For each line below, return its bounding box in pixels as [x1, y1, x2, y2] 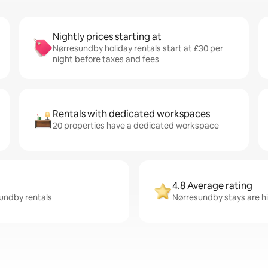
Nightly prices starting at [53, 31, 162, 43]
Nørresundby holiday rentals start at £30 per [53, 43, 223, 54]
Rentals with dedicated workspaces [53, 108, 210, 120]
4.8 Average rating [172, 179, 252, 192]
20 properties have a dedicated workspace [53, 120, 219, 131]
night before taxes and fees [53, 54, 159, 65]
